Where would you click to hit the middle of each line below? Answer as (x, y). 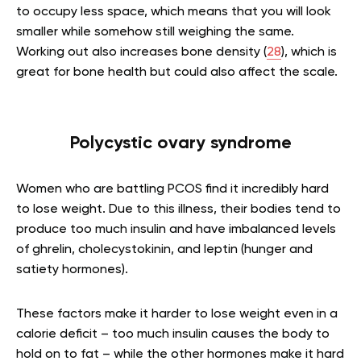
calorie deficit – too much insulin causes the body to (173, 334)
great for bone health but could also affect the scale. (177, 73)
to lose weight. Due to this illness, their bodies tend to (178, 210)
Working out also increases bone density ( (141, 52)
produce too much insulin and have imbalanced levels (176, 230)
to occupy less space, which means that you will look (174, 12)
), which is (309, 52)
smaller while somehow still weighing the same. (155, 32)
